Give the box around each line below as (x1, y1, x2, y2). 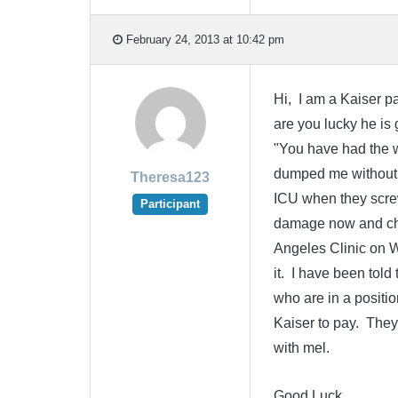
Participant (140, 197, 200, 211)
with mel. (273, 340, 330, 356)
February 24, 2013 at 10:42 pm (123, 32, 284, 46)
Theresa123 (131, 170, 210, 186)
